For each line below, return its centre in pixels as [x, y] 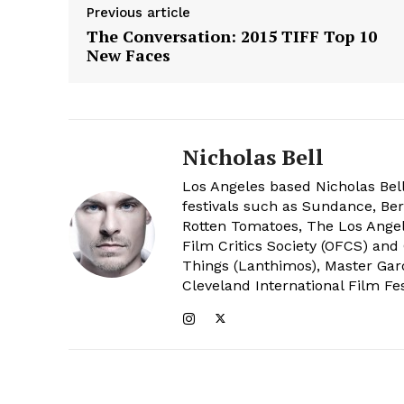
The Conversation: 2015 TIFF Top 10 [232, 36]
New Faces [129, 55]
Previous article [138, 12]
